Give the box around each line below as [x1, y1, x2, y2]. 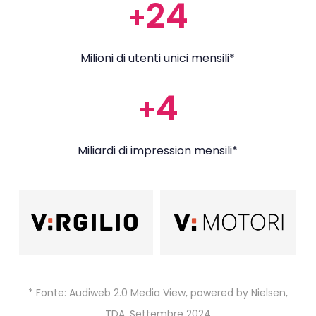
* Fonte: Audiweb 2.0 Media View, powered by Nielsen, [28, 286, 288, 300]
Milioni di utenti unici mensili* [80, 49, 236, 66]
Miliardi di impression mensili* [78, 142, 238, 159]
